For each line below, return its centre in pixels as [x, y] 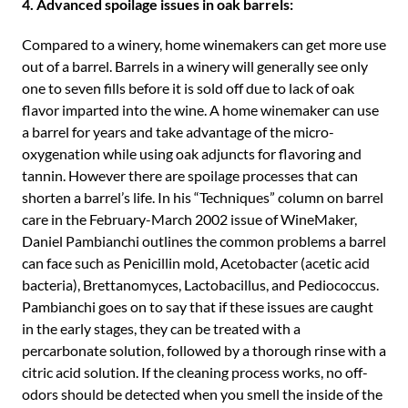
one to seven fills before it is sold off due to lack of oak [188, 88]
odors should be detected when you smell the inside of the [202, 394]
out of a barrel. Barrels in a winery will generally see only [195, 66]
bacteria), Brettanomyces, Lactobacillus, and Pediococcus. [200, 285]
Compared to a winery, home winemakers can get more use [204, 44]
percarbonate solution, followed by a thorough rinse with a [204, 350]
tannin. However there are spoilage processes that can [190, 175]
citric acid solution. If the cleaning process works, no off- [195, 372]
